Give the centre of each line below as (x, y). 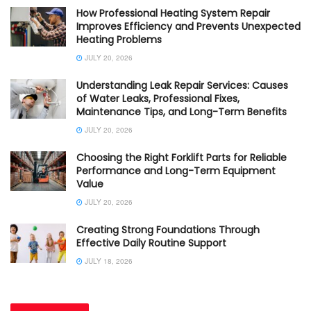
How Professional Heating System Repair (173, 13)
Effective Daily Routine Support (151, 243)
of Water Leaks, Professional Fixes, (158, 98)
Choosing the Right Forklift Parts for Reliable (182, 157)
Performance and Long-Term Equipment (176, 170)
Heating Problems (119, 39)
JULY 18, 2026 (108, 261)
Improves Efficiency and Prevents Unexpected (188, 26)
